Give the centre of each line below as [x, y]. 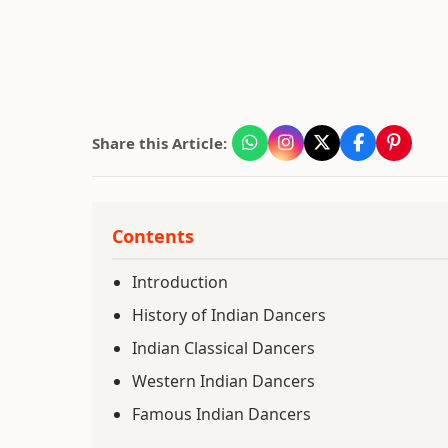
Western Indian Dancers [223, 381]
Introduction [180, 282]
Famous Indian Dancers [221, 414]
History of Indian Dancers [229, 315]
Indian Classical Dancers [223, 348]
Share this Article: [159, 143]
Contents [153, 236]
